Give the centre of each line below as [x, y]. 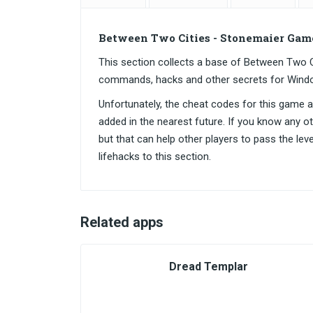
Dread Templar [209, 267]
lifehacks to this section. [155, 156]
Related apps [122, 222]
